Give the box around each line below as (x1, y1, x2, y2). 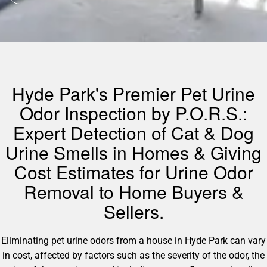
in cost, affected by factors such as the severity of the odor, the (2, 250, 265, 261)
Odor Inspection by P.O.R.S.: (20, 100, 247, 126)
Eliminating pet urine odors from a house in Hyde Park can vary (1, 235, 266, 246)
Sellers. (103, 198, 164, 224)
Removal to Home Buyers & (23, 179, 244, 204)
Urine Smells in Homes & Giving (5, 139, 262, 165)
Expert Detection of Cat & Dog (13, 120, 254, 145)
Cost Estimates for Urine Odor (14, 159, 253, 185)
